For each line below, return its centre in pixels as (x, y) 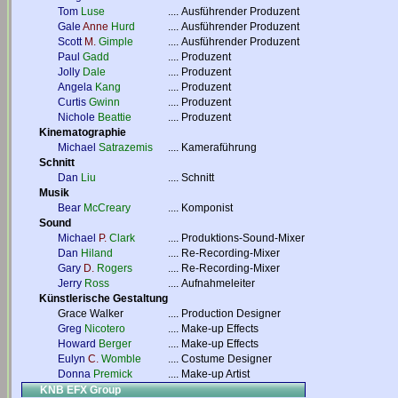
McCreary (107, 208)
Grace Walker (91, 314)
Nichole (76, 117)
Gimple (116, 42)
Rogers (115, 268)
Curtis (72, 102)
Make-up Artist (215, 374)
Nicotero (105, 329)
